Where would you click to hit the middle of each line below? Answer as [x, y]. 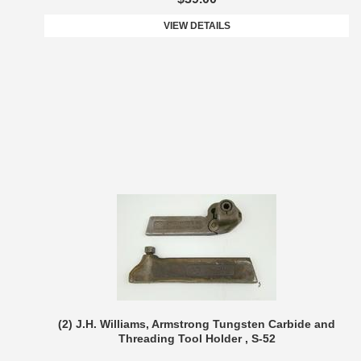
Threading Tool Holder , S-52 [197, 339]
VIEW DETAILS [197, 26]
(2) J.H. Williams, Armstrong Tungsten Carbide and [197, 324]
